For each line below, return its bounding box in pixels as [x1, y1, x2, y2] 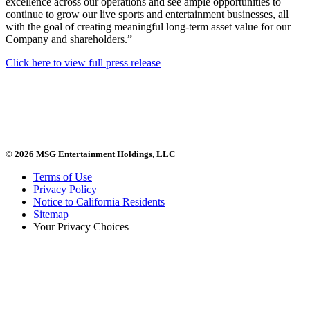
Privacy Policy [33, 183, 97, 195]
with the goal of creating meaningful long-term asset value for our [6, 20, 291, 33]
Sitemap [33, 208, 69, 220]
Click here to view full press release [6, 56, 161, 69]
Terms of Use [33, 170, 92, 183]
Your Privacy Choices [33, 220, 129, 232]
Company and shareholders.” [6, 33, 132, 45]
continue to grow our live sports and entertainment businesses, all [6, 8, 289, 20]
